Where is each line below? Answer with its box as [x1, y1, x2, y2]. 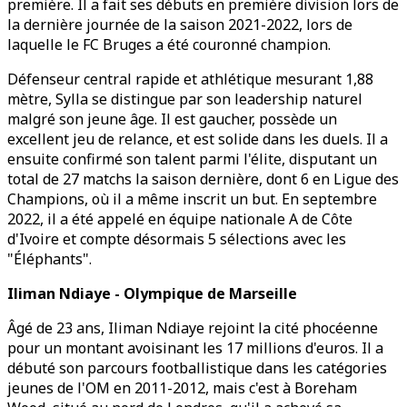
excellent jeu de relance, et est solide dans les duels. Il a [7, 129, 388, 149]
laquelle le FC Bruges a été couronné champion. [7, 35, 331, 55]
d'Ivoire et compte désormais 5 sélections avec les [7, 229, 346, 249]
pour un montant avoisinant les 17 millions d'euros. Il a [7, 338, 383, 358]
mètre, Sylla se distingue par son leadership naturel [7, 89, 362, 109]
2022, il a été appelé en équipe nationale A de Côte [7, 209, 352, 229]
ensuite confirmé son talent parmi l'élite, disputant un [7, 149, 377, 169]
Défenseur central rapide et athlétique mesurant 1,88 [7, 69, 373, 89]
